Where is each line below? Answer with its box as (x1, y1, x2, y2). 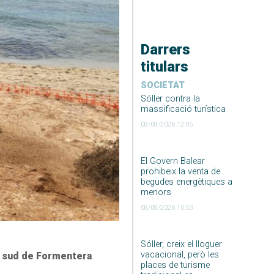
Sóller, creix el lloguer (140, 239, 222, 250)
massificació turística (140, 104, 226, 115)
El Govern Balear (140, 156, 205, 167)
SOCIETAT (140, 80, 185, 91)
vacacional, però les (140, 250, 219, 261)
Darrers (140, 41, 190, 59)
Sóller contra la (140, 94, 200, 105)
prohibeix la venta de (140, 166, 220, 177)
